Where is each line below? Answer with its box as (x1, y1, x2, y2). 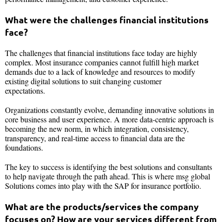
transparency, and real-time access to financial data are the (5, 132, 185, 143)
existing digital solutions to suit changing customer (5, 75, 162, 86)
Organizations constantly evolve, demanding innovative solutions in (5, 104, 214, 115)
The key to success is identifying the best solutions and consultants (5, 161, 212, 172)
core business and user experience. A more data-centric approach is (5, 113, 214, 124)
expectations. (5, 85, 211, 96)
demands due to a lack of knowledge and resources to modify (5, 66, 195, 77)
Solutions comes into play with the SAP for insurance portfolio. (5, 180, 204, 191)
